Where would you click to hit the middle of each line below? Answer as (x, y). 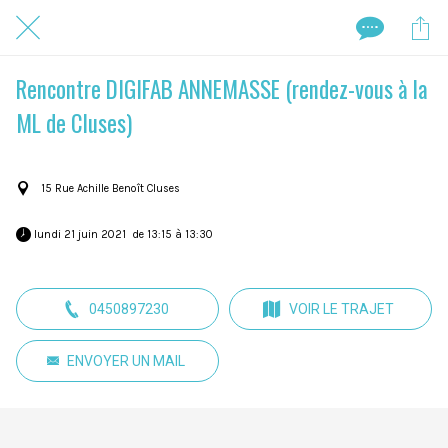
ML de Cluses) (74, 123)
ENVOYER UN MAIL (125, 360)
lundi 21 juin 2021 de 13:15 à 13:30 (125, 234)
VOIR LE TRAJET (341, 308)
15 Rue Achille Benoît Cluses (110, 188)
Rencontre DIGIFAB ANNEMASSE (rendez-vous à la (222, 89)
